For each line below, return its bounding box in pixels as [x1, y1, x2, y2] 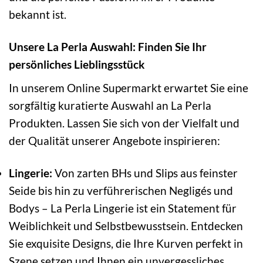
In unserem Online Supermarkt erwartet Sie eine [9, 80, 248, 95]
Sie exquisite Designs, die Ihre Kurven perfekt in [9, 236, 243, 250]
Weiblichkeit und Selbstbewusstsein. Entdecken [9, 218, 243, 232]
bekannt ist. [9, 8, 66, 22]
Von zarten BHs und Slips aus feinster [52, 166, 238, 180]
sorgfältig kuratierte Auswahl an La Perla [9, 98, 211, 112]
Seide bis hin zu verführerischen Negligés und [9, 183, 233, 197]
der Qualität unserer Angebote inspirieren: [9, 133, 220, 147]
